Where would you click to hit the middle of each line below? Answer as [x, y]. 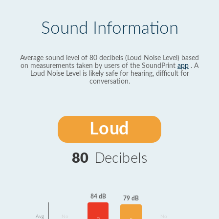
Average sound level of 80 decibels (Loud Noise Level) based [109, 58]
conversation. [109, 82]
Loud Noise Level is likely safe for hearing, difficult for [109, 74]
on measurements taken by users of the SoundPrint [99, 66]
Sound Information [109, 29]
